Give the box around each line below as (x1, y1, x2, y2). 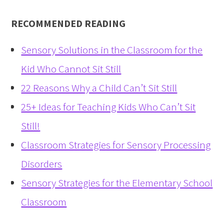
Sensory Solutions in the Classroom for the (21, 43, 203, 57)
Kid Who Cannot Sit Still (21, 62, 121, 76)
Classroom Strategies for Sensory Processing (21, 138, 211, 152)
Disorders (21, 157, 62, 171)
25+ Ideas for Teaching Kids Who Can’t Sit (21, 100, 196, 114)
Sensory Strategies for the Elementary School (21, 176, 213, 190)
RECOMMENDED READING (11, 17, 126, 30)
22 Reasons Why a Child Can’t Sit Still (21, 81, 177, 95)
